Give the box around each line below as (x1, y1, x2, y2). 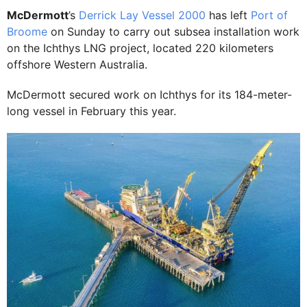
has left (206, 8, 251, 22)
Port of (251, 8, 288, 22)
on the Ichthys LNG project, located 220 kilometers (7, 41, 273, 55)
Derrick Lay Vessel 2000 (79, 8, 206, 22)
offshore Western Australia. (7, 58, 147, 71)
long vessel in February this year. (7, 104, 176, 118)
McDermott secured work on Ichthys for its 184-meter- (7, 88, 292, 101)
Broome (7, 25, 47, 38)
